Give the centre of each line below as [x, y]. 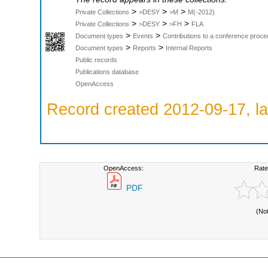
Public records [96, 60]
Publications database [107, 72]
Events [143, 36]
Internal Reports [189, 48]
